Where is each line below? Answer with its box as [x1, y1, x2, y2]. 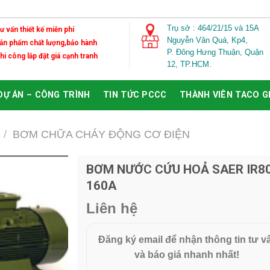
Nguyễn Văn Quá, [167, 35, 232, 45]
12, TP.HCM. [167, 59, 212, 69]
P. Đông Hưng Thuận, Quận [167, 47, 264, 57]
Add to [32, 182, 57, 192]
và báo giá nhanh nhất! [134, 250, 242, 260]
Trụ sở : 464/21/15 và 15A [167, 23, 259, 33]
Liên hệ [86, 200, 138, 216]
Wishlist [30, 193, 60, 203]
